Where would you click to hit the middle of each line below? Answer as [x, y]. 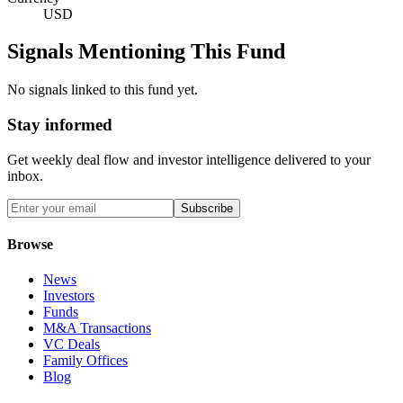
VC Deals [72, 345]
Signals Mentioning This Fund [146, 52]
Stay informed [60, 125]
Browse [30, 245]
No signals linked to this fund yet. [103, 90]
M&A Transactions [97, 328]
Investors [69, 296]
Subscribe [207, 208]
